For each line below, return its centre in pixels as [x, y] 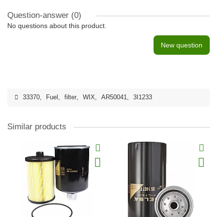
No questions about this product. [57, 26]
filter [70, 97]
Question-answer [39, 15]
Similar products [37, 127]
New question [182, 45]
